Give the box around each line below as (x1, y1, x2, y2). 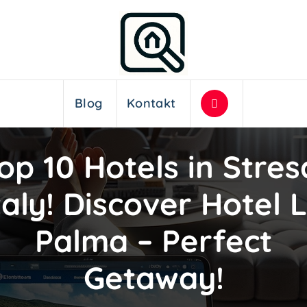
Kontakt (127, 95, 176, 112)
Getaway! (83, 258, 224, 297)
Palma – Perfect (35, 221, 272, 260)
